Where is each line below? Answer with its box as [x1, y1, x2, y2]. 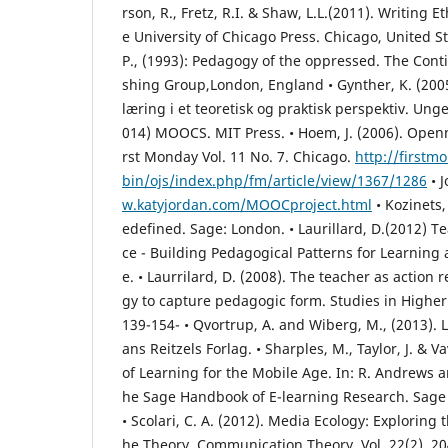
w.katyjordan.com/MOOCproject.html [122, 194, 372, 214]
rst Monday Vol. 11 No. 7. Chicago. [122, 146, 355, 166]
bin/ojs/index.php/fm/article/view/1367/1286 [122, 170, 427, 190]
